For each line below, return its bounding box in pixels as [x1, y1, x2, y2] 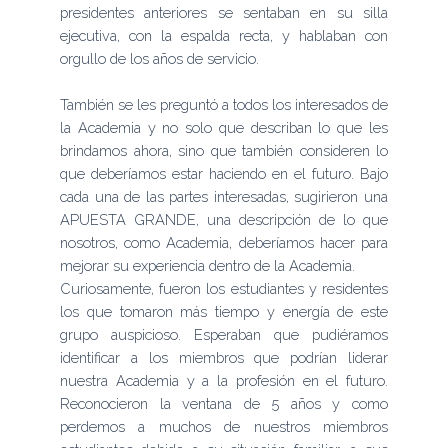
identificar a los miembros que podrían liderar [60, 349, 388, 367]
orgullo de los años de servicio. [60, 49, 263, 67]
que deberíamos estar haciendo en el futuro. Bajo [60, 165, 388, 183]
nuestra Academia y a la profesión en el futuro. [60, 372, 388, 390]
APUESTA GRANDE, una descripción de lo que [60, 211, 388, 229]
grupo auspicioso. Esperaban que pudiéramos [60, 326, 388, 344]
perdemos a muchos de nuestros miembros [60, 418, 388, 436]
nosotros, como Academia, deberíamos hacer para [60, 234, 388, 252]
